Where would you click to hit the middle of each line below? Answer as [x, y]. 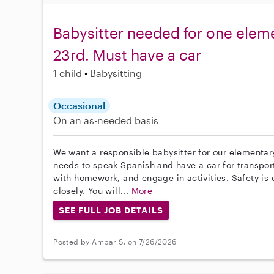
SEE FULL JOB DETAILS [111, 210]
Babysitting [116, 73]
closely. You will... [92, 190]
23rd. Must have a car [128, 54]
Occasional [80, 105]
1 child [68, 73]
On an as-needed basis [106, 120]
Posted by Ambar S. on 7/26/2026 [115, 241]
